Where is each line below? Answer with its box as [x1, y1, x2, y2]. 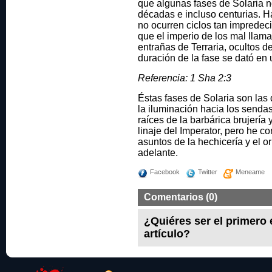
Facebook [150, 168, 180, 175]
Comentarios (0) [144, 192, 217, 202]
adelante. [138, 148, 178, 158]
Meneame [236, 168, 265, 175]
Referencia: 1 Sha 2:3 [138, 73, 231, 83]
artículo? [144, 228, 190, 240]
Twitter [198, 168, 217, 175]
